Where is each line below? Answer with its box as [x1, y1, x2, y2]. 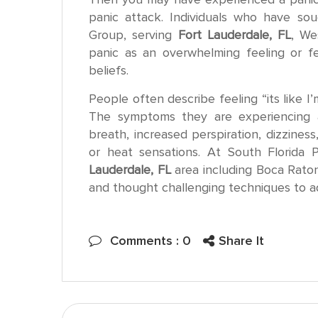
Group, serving [89, 26, 178, 43]
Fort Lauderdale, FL [177, 26, 292, 43]
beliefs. [89, 62, 128, 78]
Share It [219, 234, 264, 248]
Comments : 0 [110, 234, 191, 248]
